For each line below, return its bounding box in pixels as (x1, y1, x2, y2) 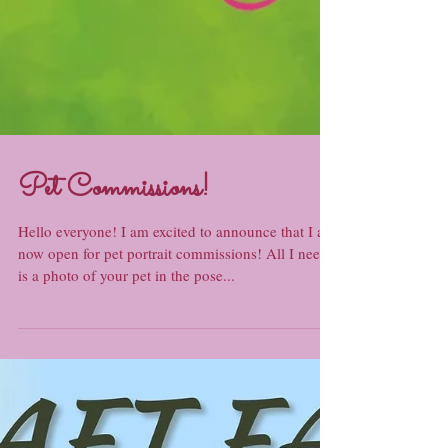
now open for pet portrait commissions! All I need (18, 351, 328, 371)
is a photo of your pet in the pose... (18, 373, 235, 393)
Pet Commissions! (18, 275, 209, 319)
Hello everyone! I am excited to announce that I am (18, 329, 336, 349)
